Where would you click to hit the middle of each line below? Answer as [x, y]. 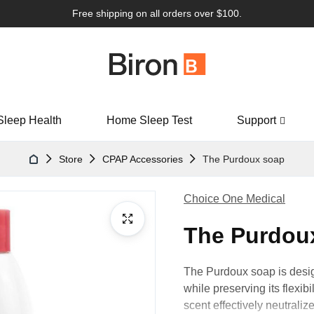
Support [257, 120]
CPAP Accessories [143, 159]
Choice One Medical [234, 199]
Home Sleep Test [149, 120]
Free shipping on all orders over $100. [157, 13]
